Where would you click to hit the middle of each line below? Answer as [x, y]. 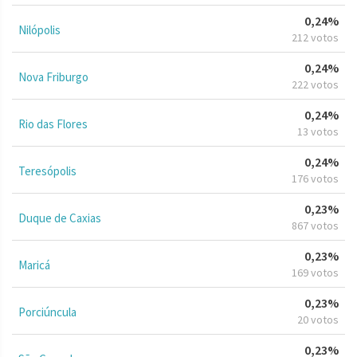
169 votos [315, 272]
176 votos [315, 178]
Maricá [34, 265]
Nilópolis [39, 29]
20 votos [318, 319]
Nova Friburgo [53, 76]
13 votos [318, 131]
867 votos [315, 225]
